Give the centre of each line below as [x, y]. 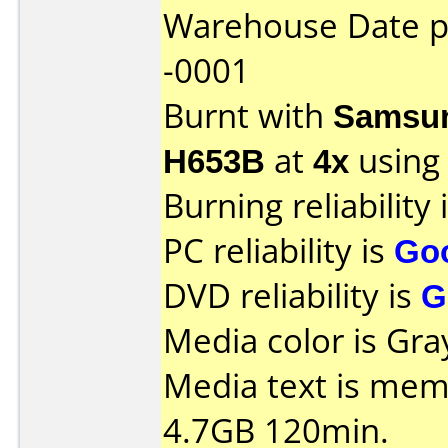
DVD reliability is [292, 295]
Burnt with [248, 115]
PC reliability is [278, 250]
